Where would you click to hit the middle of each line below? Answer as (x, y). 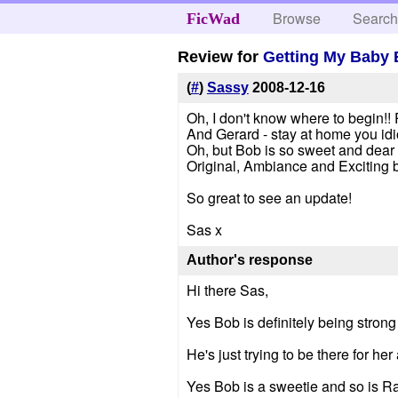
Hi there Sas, (227, 290)
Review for (221, 56)
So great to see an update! (269, 198)
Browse (297, 18)
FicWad (213, 19)
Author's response (249, 260)
